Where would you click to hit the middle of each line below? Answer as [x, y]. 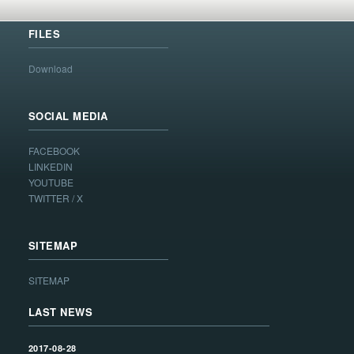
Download [50, 69]
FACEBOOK [54, 151]
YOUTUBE [51, 183]
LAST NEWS [60, 312]
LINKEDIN [50, 167]
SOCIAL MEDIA [68, 116]
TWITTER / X [55, 198]
